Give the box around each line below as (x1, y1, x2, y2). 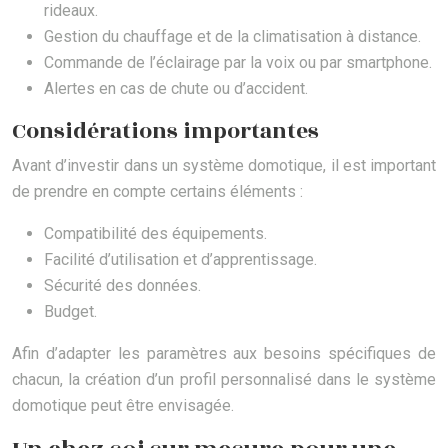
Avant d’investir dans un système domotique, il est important (12, 156, 436, 176)
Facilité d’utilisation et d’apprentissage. (44, 250, 317, 270)
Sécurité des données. (44, 276, 201, 296)
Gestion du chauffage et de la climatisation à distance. (44, 27, 421, 47)
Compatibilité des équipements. (44, 224, 267, 244)
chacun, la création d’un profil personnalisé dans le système (12, 370, 436, 390)
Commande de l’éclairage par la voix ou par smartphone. (44, 53, 432, 73)
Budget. (44, 302, 97, 322)
